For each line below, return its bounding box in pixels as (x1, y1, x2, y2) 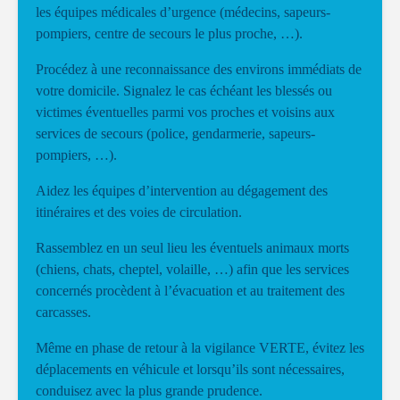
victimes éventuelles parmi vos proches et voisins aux (36, 104, 335, 120)
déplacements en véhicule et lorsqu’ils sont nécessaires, (36, 362, 345, 377)
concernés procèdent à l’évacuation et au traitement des (36, 283, 345, 298)
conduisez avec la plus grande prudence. (36, 383, 262, 398)
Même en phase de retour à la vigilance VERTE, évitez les (36, 340, 364, 355)
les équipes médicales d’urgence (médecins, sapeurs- (36, 4, 330, 20)
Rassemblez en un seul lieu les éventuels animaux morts (36, 240, 349, 255)
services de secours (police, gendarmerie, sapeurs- (36, 126, 315, 141)
